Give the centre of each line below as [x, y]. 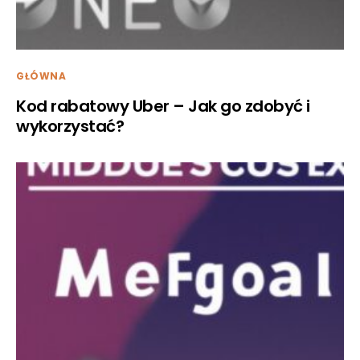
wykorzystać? [70, 126]
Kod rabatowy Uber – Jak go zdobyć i [163, 106]
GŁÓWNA [41, 76]
